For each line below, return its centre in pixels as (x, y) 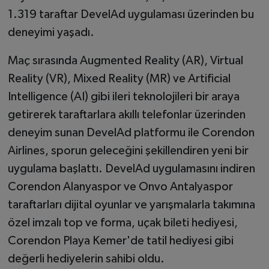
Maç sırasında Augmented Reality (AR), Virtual (125, 60)
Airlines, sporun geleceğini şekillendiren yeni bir (128, 150)
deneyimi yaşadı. (51, 32)
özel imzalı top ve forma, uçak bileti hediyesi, (122, 222)
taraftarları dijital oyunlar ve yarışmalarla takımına (131, 204)
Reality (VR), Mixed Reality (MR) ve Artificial (119, 78)
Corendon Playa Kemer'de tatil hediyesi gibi (120, 240)
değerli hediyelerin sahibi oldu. (86, 258)
